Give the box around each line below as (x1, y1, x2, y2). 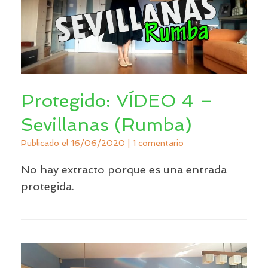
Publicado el (27, 138, 71, 148)
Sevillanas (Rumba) (21, 114, 192, 135)
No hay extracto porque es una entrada (21, 163, 227, 176)
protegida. (21, 179, 74, 193)
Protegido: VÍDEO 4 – (21, 90, 213, 111)
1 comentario (132, 138, 184, 148)
